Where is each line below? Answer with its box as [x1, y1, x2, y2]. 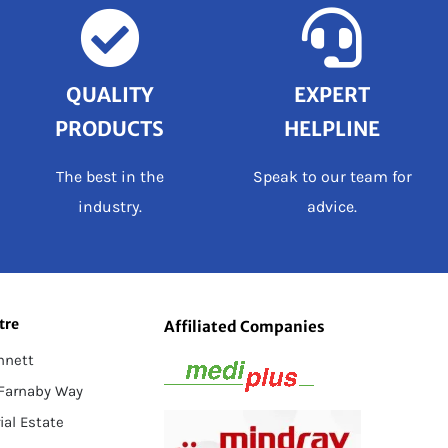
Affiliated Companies [164, 316, 326, 336]
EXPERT [294, 82, 371, 108]
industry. [77, 197, 142, 217]
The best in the [55, 167, 164, 187]
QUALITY [66, 82, 154, 108]
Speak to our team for [252, 167, 412, 187]
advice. [307, 197, 358, 217]
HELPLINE [284, 116, 381, 142]
